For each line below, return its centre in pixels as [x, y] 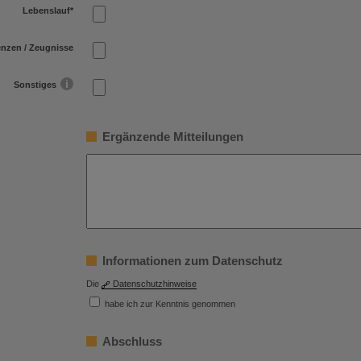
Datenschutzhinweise [155, 284]
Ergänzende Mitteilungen [173, 136]
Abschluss [132, 341]
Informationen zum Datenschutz [193, 260]
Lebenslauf [46, 11]
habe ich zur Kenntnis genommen [170, 303]
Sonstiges [36, 84]
